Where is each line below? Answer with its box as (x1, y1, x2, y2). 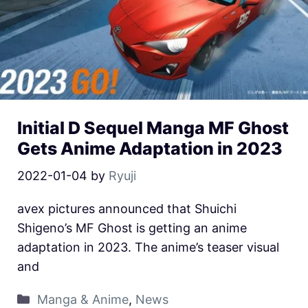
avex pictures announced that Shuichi (17, 201, 236, 217)
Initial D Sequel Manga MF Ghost (17, 118, 289, 139)
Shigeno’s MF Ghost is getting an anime (17, 221, 247, 236)
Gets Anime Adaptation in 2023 (17, 138, 283, 159)
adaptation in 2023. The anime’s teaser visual (17, 240, 279, 255)
